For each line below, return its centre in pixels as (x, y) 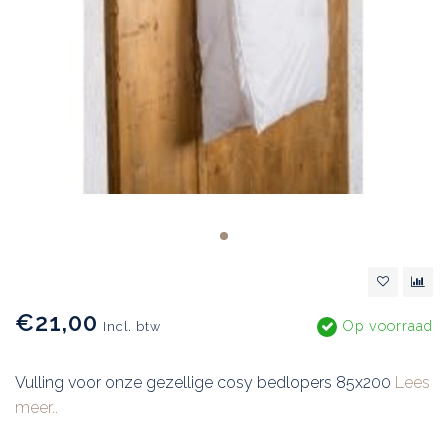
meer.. (36, 408)
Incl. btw (132, 327)
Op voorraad (385, 326)
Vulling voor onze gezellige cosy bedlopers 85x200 (205, 383)
